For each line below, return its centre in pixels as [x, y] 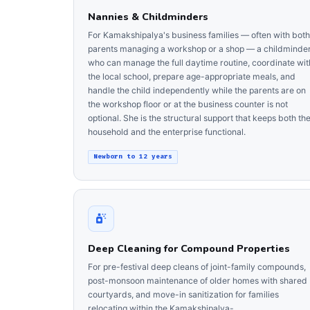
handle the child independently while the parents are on [197, 91]
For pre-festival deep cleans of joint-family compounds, [197, 267]
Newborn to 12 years [133, 157]
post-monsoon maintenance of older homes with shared [198, 281]
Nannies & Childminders [148, 16]
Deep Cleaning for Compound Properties [189, 248]
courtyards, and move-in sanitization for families [183, 295]
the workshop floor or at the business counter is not [188, 104]
